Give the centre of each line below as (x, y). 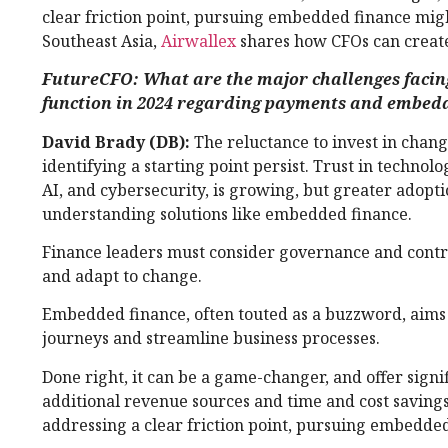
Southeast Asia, (101, 40)
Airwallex (198, 40)
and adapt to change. (122, 276)
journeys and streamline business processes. (213, 338)
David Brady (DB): (118, 141)
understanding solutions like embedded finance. (229, 213)
